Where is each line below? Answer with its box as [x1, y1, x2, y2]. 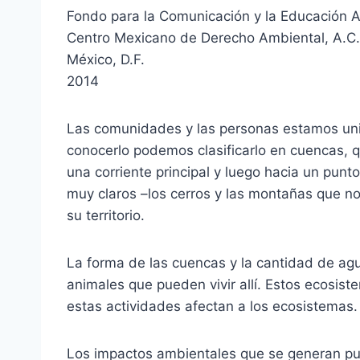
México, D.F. [67, 51, 145, 67]
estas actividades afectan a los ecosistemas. [67, 297, 358, 314]
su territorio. [67, 207, 145, 223]
